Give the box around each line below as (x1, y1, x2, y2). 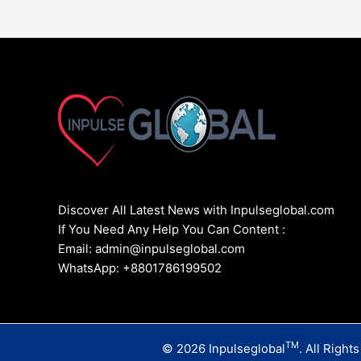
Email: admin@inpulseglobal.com (58, 241, 245, 257)
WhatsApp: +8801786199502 (58, 260, 222, 276)
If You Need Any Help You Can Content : (58, 222, 285, 238)
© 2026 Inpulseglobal (162, 340, 285, 356)
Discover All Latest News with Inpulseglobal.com (58, 202, 334, 218)
